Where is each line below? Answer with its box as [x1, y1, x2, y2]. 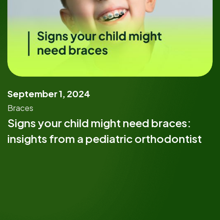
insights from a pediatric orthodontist [7, 132, 202, 146]
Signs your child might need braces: [7, 116, 191, 130]
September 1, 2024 [7, 88, 90, 100]
